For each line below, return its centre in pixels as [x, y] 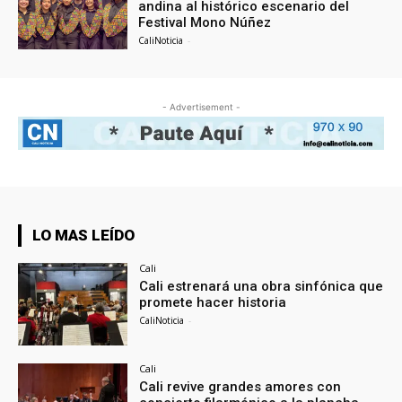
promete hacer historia [213, 303]
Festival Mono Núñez [205, 22]
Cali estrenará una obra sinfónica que [262, 287]
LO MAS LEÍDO [83, 236]
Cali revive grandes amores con [240, 387]
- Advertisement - [201, 106]
